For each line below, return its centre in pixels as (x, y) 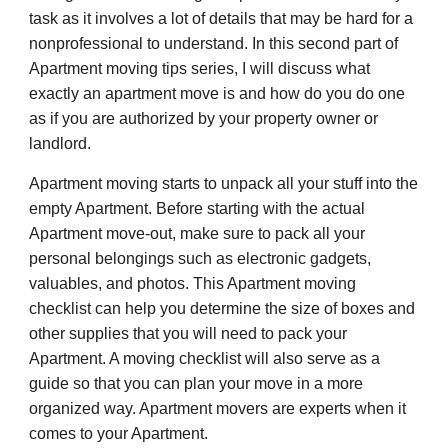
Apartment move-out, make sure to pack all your (197, 233)
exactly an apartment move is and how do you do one (217, 93)
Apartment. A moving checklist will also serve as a (205, 358)
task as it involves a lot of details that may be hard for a (221, 18)
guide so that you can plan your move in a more (196, 383)
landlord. (60, 143)
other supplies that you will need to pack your (188, 333)
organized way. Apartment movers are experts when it (218, 408)
